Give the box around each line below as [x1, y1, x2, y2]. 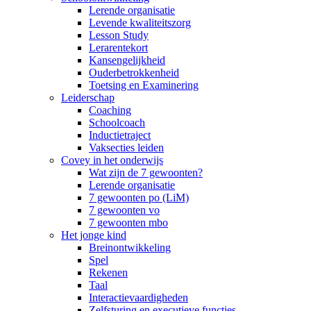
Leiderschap [61, 92, 115, 104]
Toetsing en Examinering [89, 79, 199, 92]
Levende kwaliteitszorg [89, 17, 191, 29]
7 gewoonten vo [89, 204, 160, 217]
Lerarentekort [89, 42, 148, 54]
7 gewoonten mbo [89, 217, 168, 229]
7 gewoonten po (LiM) [89, 192, 189, 204]
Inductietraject [89, 129, 151, 142]
